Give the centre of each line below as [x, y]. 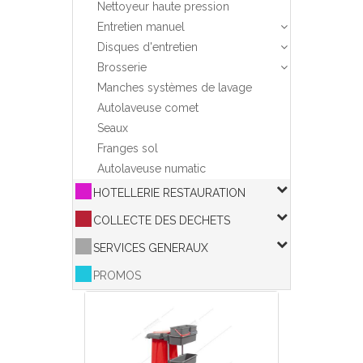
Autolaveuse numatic [152, 169]
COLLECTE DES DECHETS [162, 220]
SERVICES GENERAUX [151, 248]
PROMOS [117, 275]
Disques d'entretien [147, 47]
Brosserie [122, 67]
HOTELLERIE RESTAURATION [169, 193]
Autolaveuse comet [148, 108]
